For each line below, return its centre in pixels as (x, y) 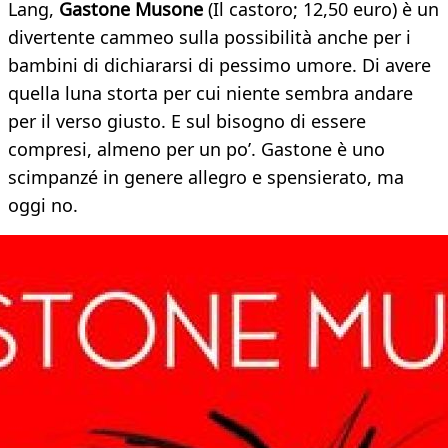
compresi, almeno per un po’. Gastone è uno (196, 149)
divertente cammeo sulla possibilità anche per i (209, 37)
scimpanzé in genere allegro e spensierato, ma (206, 177)
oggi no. (43, 205)
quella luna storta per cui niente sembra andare (210, 93)
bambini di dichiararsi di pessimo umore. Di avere (219, 65)
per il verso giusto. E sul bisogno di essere (187, 121)
